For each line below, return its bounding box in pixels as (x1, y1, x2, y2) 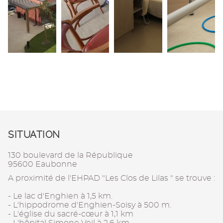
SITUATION (8, 129, 60, 141)
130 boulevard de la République (8, 151, 133, 160)
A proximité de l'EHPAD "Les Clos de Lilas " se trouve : (8, 174, 215, 183)
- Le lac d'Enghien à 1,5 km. (8, 192, 112, 201)
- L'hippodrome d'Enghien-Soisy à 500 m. (8, 201, 171, 210)
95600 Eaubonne (8, 160, 77, 169)
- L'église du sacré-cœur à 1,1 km (8, 210, 133, 219)
